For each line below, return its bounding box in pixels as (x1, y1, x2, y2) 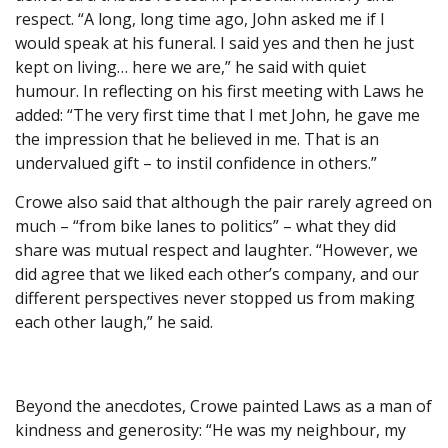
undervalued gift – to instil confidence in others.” (15, 152, 377, 175)
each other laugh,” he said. (15, 311, 213, 334)
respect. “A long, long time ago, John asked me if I (15, 8, 385, 31)
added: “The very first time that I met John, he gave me (15, 104, 420, 127)
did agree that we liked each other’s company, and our (15, 263, 419, 286)
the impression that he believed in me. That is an (15, 128, 379, 151)
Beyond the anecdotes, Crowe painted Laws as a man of (15, 395, 432, 418)
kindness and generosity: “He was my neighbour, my (15, 419, 406, 442)
